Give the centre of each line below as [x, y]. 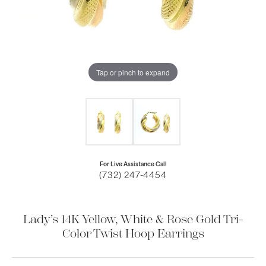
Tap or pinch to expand [133, 72]
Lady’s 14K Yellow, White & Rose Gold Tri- [133, 219]
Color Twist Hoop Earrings [133, 233]
